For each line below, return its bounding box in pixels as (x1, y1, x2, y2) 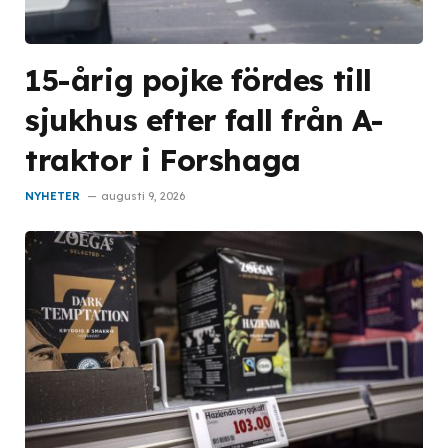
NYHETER (25, 189, 80, 204)
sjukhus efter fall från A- (25, 101, 384, 139)
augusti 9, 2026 (101, 189, 185, 204)
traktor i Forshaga (25, 141, 301, 179)
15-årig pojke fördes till (25, 61, 373, 99)
